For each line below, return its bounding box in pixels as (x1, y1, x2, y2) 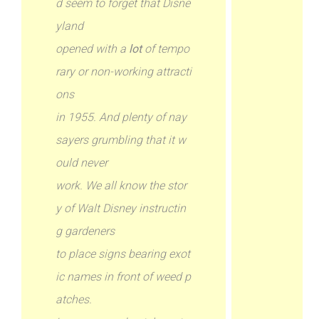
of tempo (142, 42, 190, 56)
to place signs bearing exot (56, 247, 191, 261)
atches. (56, 293, 93, 306)
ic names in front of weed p (56, 270, 192, 283)
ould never (56, 156, 108, 169)
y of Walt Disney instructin (56, 202, 187, 215)
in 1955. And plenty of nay (56, 110, 187, 124)
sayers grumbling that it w (56, 133, 187, 147)
